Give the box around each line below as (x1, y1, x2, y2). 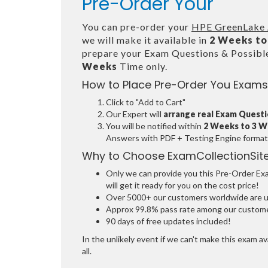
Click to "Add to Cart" (106, 97, 185, 107)
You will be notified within (106, 121, 203, 131)
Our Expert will (106, 109, 163, 119)
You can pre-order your (82, 21, 191, 32)
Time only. (117, 60, 167, 72)
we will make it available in (82, 34, 209, 45)
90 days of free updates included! (106, 216, 231, 226)
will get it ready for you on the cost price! (106, 180, 259, 190)
